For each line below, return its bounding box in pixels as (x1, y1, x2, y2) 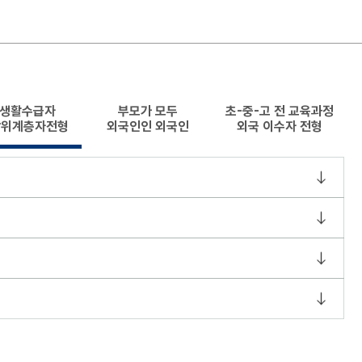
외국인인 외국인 (107, 119, 189, 134)
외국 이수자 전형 (237, 119, 322, 134)
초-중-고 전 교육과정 (225, 103, 334, 119)
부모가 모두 (118, 103, 178, 119)
